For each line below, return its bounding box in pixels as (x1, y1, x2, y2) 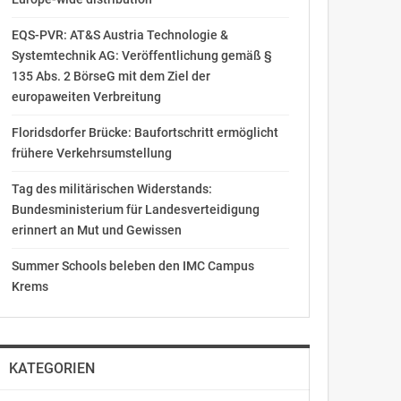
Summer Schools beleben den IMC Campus (11, 259, 254, 273)
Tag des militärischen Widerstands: (11, 182, 212, 196)
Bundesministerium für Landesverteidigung (11, 202, 260, 217)
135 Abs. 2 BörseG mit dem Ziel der (11, 69, 210, 83)
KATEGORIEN (8, 360, 95, 377)
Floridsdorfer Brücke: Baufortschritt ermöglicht (11, 125, 278, 140)
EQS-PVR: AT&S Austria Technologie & (11, 28, 228, 42)
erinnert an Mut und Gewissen (11, 223, 182, 237)
